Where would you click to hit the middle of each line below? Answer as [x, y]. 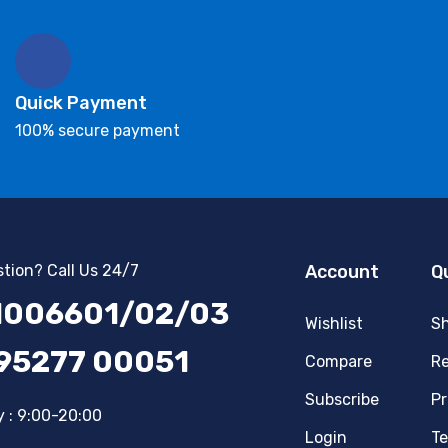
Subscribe [341, 400]
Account [341, 272]
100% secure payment [97, 131]
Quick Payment [80, 103]
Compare [338, 362]
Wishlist [333, 324]
